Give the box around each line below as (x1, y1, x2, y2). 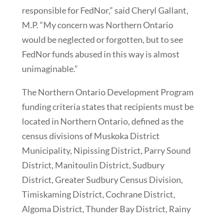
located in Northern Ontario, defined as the (21, 115, 183, 127)
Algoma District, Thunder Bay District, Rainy (21, 203, 191, 214)
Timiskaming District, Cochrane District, (21, 188, 175, 200)
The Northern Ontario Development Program (21, 86, 194, 97)
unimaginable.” (21, 63, 78, 74)
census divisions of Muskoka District (21, 130, 160, 141)
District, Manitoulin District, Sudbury (21, 159, 164, 170)
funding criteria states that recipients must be (21, 101, 194, 112)
